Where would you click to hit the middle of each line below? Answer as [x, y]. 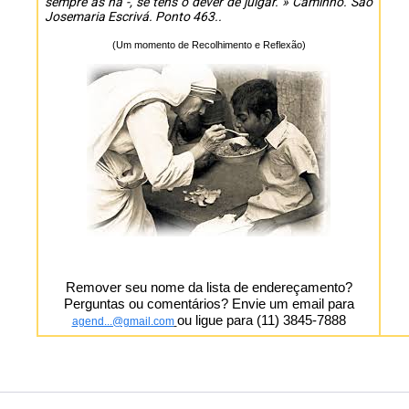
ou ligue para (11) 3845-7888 [261, 320]
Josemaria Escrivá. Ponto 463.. [133, 16]
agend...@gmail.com [123, 321]
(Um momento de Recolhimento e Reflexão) [209, 45]
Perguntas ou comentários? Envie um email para [209, 304]
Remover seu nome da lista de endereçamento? [209, 287]
